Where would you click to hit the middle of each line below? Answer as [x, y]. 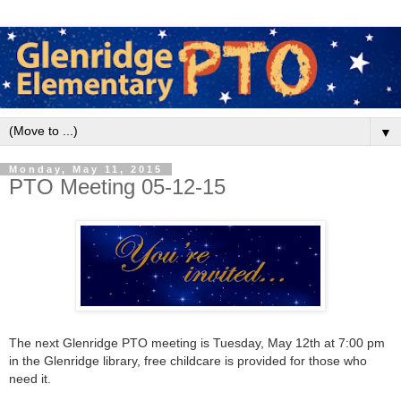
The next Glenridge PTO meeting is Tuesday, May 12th [165, 343]
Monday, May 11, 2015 [86, 169]
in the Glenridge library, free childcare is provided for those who [188, 361]
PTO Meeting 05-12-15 [117, 186]
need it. [32, 379]
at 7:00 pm [353, 343]
